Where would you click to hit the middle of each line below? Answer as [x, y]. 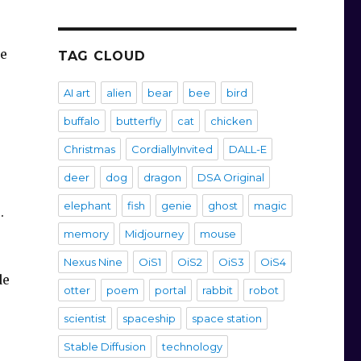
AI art [77, 93]
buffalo [81, 121]
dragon [162, 178]
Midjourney [154, 234]
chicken [231, 121]
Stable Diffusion [104, 347]
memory [86, 234]
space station [226, 319]
